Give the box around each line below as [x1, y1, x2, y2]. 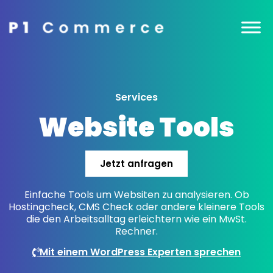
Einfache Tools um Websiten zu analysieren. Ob [24, 188, 249, 202]
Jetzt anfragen [100, 157, 173, 170]
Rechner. [115, 224, 158, 238]
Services [115, 90, 158, 104]
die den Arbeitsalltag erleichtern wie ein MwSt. [26, 212, 247, 226]
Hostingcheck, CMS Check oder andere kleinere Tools [9, 200, 264, 214]
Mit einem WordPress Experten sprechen [40, 245, 241, 260]
